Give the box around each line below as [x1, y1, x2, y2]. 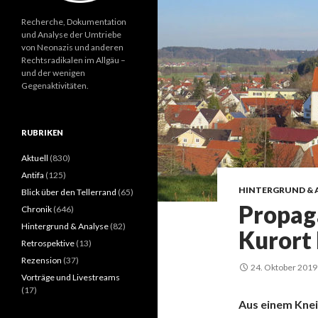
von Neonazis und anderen [21, 41, 124, 53]
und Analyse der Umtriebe [21, 28, 121, 40]
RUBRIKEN [21, 127, 63, 137]
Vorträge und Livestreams [21, 271, 120, 283]
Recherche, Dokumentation [21, 16, 126, 27]
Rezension [21, 254, 62, 265]
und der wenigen [21, 67, 85, 78]
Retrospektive [21, 237, 75, 248]
